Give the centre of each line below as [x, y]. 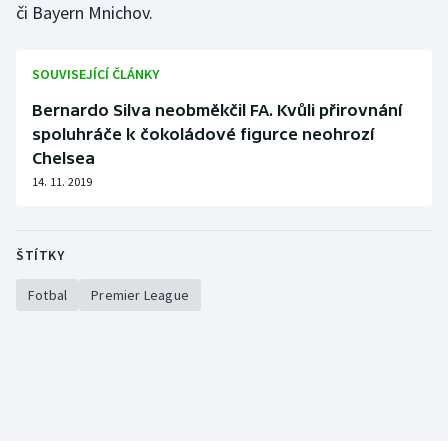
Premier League [140, 295]
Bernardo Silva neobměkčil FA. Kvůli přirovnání [217, 110]
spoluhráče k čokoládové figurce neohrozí [203, 134]
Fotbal [48, 295]
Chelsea [63, 158]
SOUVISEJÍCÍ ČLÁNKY [95, 74]
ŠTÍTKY [40, 255]
